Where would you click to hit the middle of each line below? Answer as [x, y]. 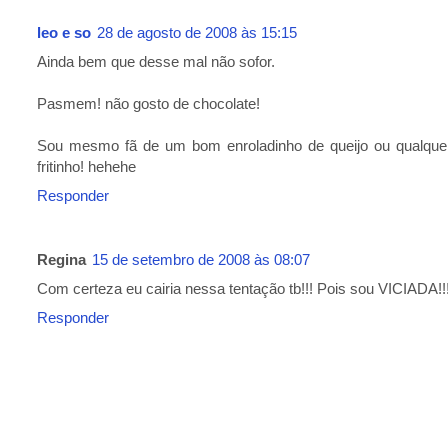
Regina [61, 259]
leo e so [64, 33]
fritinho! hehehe [86, 167]
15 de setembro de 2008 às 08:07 [201, 259]
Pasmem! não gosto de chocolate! [148, 104]
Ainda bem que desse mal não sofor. [156, 62]
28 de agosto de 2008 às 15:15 [197, 33]
